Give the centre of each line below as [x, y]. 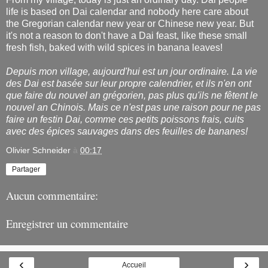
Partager [26, 169]
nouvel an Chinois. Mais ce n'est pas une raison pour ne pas [133, 107]
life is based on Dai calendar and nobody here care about [127, 11]
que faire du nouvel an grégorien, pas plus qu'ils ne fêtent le [132, 95]
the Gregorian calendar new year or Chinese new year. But [130, 23]
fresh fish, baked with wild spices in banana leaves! [114, 47]
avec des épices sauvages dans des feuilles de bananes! [127, 131]
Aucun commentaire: [52, 196]
